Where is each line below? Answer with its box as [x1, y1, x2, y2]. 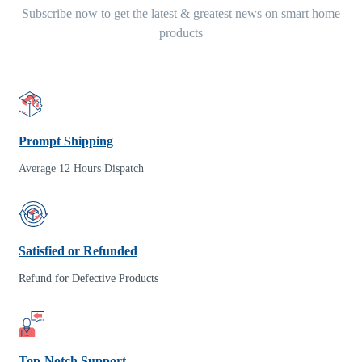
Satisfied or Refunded [19, 244, 137, 259]
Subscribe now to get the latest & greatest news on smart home [22, 6, 340, 21]
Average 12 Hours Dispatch [19, 162, 144, 175]
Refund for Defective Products [19, 272, 158, 285]
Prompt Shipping [19, 134, 113, 149]
